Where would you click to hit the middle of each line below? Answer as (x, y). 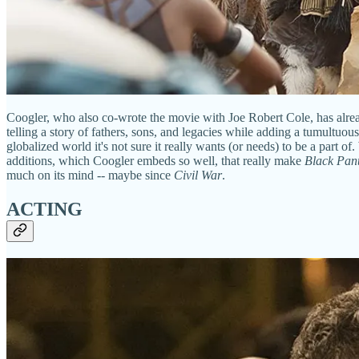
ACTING (44, 209)
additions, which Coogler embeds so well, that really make (155, 160)
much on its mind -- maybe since (90, 175)
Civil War (198, 175)
